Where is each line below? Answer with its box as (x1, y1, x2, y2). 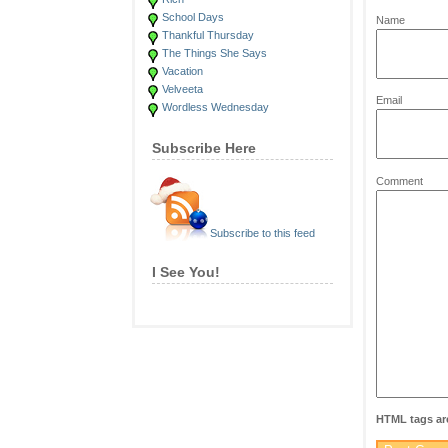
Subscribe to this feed (210, 227, 315, 239)
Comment (376, 174, 423, 187)
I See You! (152, 264, 220, 280)
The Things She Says (162, 47, 267, 59)
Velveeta (162, 83, 203, 95)
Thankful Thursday (162, 29, 254, 41)
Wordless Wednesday (162, 101, 269, 113)
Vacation (162, 65, 203, 77)
